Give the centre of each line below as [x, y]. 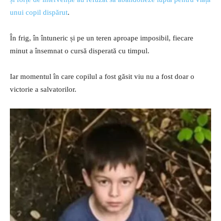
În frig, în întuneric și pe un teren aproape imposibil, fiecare [102, 38]
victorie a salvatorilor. [43, 89]
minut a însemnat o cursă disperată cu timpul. [80, 51]
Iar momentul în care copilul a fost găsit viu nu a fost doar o [102, 76]
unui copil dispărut [39, 12]
